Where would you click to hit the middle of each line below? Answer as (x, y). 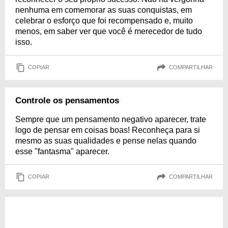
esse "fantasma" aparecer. (62, 151)
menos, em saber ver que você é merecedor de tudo (109, 31)
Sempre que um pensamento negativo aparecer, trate (111, 119)
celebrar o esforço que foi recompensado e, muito (104, 20)
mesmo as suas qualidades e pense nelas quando (106, 140)
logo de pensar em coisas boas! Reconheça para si (108, 130)
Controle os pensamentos (67, 100)
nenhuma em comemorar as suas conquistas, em (104, 10)
